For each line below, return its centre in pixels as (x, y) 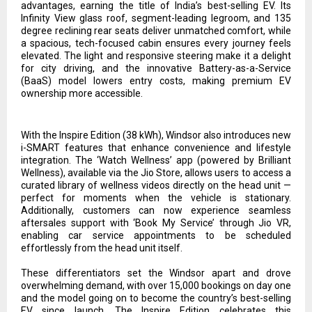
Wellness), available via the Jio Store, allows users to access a (156, 172)
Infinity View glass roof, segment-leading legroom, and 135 (156, 18)
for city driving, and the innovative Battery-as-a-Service (156, 68)
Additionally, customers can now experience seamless (156, 210)
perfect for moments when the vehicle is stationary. (156, 197)
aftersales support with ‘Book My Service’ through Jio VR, (156, 223)
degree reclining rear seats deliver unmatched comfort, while (156, 30)
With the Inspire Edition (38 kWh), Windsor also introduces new (156, 135)
